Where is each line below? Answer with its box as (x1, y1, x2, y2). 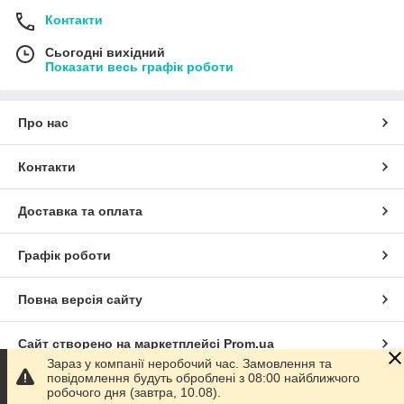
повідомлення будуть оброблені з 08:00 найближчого (47, 371, 360, 385)
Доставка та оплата (18, 204, 142, 219)
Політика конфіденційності (18, 381, 189, 396)
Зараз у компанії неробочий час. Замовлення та (47, 356, 332, 371)
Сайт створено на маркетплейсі (18, 336, 224, 352)
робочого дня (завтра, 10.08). (47, 385, 221, 399)
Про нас (18, 115, 69, 131)
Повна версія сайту (18, 292, 142, 308)
